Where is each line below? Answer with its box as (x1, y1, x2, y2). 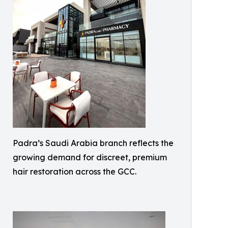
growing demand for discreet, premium (13, 152, 167, 162)
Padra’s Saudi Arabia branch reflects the (13, 138, 174, 148)
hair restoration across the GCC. (13, 166, 136, 177)
